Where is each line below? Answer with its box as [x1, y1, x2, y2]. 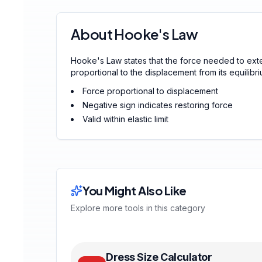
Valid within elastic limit [82, 114, 168, 124]
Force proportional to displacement [82, 86, 218, 96]
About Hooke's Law [71, 25, 198, 43]
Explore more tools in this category [71, 203, 205, 213]
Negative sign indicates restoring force [82, 100, 233, 110]
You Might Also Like [82, 183, 187, 198]
